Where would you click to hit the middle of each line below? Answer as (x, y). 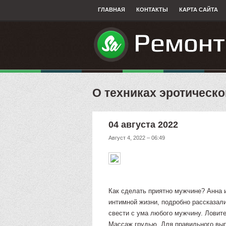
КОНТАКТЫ (152, 10)
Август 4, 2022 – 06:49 (137, 138)
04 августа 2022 (144, 125)
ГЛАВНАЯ (111, 10)
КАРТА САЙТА (199, 10)
